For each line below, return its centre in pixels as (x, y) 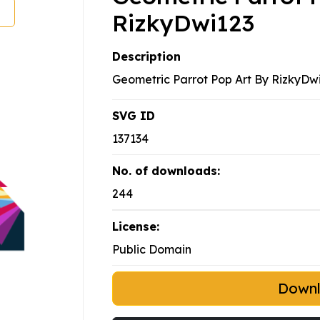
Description (146, 57)
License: (136, 227)
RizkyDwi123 (183, 23)
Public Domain (152, 250)
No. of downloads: (166, 171)
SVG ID (134, 116)
